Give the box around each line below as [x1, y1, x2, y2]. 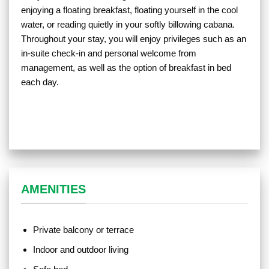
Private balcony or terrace [32, 225, 139, 235]
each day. [21, 77, 59, 88]
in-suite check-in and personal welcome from [21, 48, 196, 59]
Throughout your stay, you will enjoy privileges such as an [21, 34, 246, 44]
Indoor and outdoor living [32, 244, 133, 255]
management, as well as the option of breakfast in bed [21, 62, 231, 73]
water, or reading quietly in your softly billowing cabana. [21, 19, 235, 30]
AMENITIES [21, 182, 86, 196]
